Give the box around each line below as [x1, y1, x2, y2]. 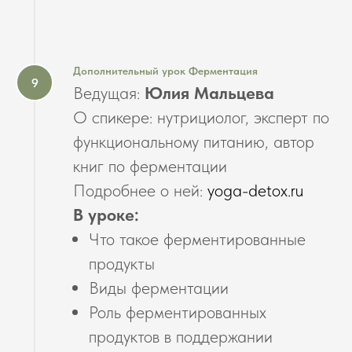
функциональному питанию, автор [73, 131, 314, 152]
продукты [89, 253, 155, 274]
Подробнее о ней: [73, 180, 207, 201]
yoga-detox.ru [207, 180, 303, 201]
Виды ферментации [89, 277, 229, 299]
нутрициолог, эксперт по [157, 107, 329, 128]
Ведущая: [73, 82, 145, 104]
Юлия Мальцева [145, 82, 274, 104]
